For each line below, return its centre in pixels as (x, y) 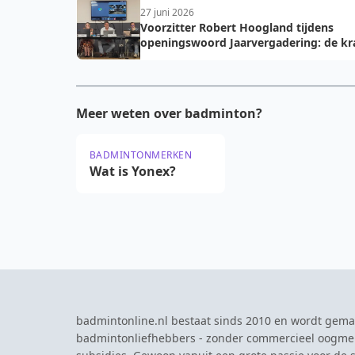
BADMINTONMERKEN (141, 155)
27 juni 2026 (167, 12)
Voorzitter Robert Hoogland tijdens (237, 27)
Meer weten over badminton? (169, 113)
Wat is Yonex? (133, 171)
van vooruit (172, 57)
